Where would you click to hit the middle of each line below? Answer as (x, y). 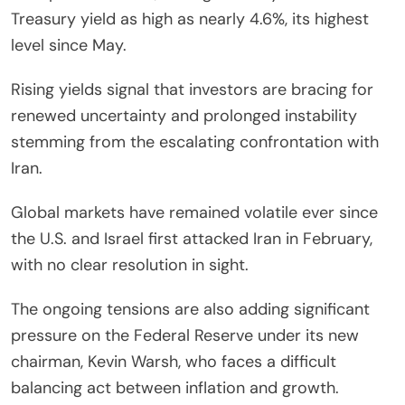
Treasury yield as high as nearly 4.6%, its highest (190, 19)
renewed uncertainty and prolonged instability (184, 115)
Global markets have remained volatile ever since (194, 212)
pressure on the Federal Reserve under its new (185, 335)
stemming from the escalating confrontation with (195, 141)
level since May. (69, 45)
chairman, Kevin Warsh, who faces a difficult (174, 361)
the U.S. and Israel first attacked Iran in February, (192, 238)
